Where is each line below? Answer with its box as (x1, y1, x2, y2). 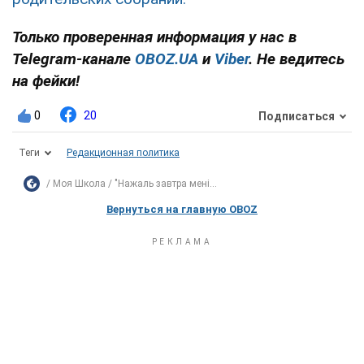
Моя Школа (53, 178, 106, 190)
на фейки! (12, 71, 80, 91)
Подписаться (258, 109, 335, 123)
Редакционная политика (67, 147, 180, 159)
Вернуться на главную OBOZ (106, 203, 258, 216)
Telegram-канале (12, 50, 135, 69)
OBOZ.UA (135, 50, 202, 69)
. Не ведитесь (249, 50, 344, 69)
